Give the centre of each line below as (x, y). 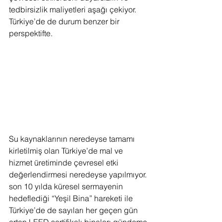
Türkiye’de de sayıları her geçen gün (74, 210)
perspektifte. (32, 33)
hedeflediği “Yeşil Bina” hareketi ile (72, 198)
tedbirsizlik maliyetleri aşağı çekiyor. (74, 9)
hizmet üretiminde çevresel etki (65, 162)
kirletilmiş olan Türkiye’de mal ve (67, 150)
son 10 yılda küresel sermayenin (67, 186)
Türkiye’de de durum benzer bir (65, 21)
